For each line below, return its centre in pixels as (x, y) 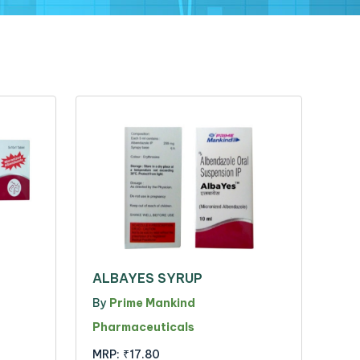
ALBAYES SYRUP (147, 278)
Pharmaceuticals (143, 327)
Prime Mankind (152, 303)
